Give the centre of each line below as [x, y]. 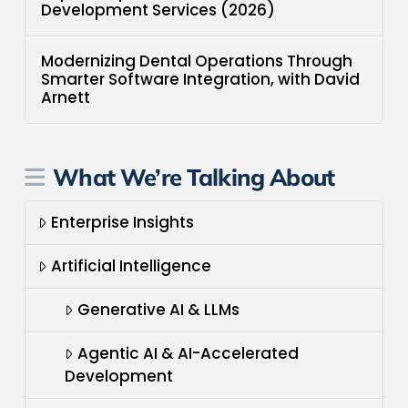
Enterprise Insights [123, 223]
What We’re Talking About [194, 177]
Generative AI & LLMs [159, 310]
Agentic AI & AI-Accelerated [189, 354]
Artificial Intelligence [132, 266]
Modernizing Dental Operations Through [197, 61]
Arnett [66, 98]
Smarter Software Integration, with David [201, 80]
